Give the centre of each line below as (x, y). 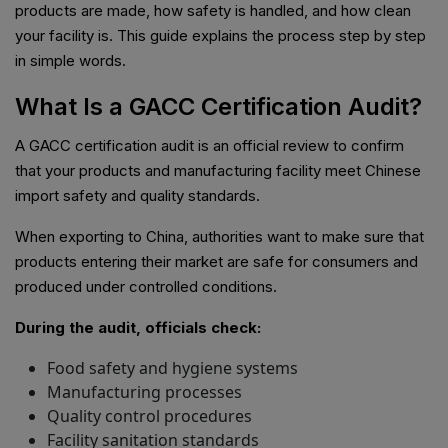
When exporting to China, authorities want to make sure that (219, 237)
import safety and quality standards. (137, 196)
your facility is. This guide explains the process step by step (220, 36)
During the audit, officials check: (138, 328)
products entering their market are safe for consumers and (216, 262)
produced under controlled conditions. (146, 287)
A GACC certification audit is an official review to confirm (209, 146)
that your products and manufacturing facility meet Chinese (218, 171)
